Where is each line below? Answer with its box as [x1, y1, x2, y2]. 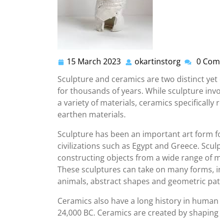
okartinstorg [135, 56, 181, 67]
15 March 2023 [67, 56, 121, 67]
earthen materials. [57, 109, 126, 120]
